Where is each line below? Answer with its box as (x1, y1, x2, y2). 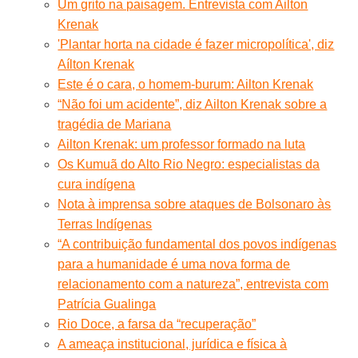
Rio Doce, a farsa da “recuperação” (58, 316, 257, 331)
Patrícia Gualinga (58, 296, 157, 311)
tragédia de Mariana (58, 117, 172, 131)
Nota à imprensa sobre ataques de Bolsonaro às (58, 197, 332, 211)
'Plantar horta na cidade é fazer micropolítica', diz (58, 37, 335, 51)
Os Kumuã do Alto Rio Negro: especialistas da (58, 157, 320, 171)
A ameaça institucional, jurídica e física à (58, 336, 288, 351)
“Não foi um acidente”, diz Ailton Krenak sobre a (58, 97, 328, 111)
